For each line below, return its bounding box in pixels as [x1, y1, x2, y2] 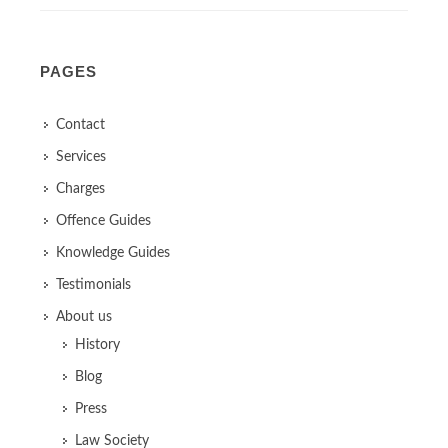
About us [56, 310, 112, 324]
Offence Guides [56, 214, 151, 228]
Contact [56, 118, 105, 132]
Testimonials [56, 278, 131, 292]
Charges [56, 182, 105, 196]
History [75, 338, 120, 352]
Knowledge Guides [56, 246, 170, 260]
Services [56, 150, 106, 164]
